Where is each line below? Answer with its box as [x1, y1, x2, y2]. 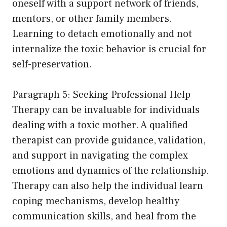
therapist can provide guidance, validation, [12, 134, 206, 147]
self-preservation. [12, 58, 92, 71]
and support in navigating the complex [12, 149, 188, 163]
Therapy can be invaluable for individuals [12, 103, 200, 117]
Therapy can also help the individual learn [12, 179, 203, 193]
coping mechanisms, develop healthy [12, 195, 179, 208]
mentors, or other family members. [12, 12, 172, 26]
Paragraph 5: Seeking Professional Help [12, 88, 191, 102]
